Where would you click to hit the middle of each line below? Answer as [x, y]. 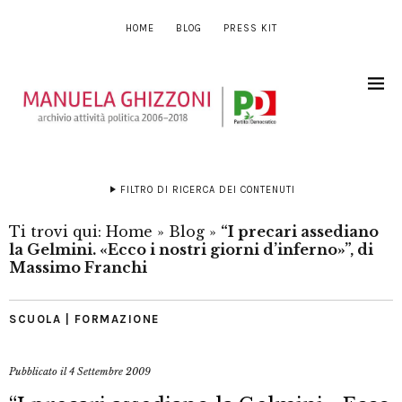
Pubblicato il [39, 372]
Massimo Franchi [78, 268]
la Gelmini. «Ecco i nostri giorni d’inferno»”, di [191, 250]
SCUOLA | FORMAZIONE [84, 319]
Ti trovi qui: [57, 232]
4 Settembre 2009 [110, 372]
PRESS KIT [250, 28]
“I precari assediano [300, 232]
